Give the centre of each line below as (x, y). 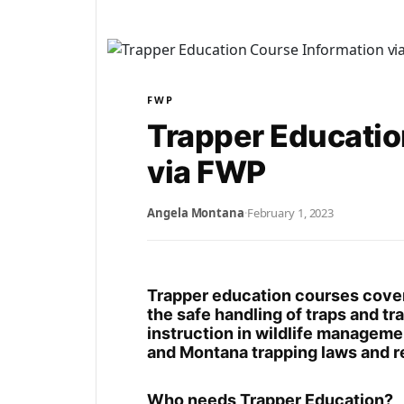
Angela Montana (196, 213)
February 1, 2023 (290, 213)
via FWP (207, 172)
